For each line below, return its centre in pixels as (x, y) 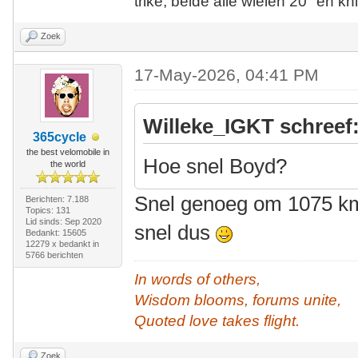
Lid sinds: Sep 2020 (63, 221)
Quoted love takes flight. (217, 321)
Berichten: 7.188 (57, 199)
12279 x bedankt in (62, 244)
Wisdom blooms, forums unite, (238, 300)
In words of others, (198, 279)
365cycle (60, 137)
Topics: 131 (48, 210)
